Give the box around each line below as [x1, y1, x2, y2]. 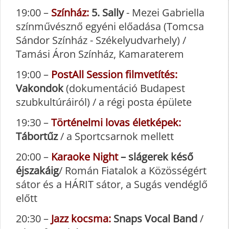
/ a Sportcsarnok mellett [58, 129, 174, 144]
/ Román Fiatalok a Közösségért [59, 164, 207, 178]
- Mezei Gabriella [124, 6, 204, 20]
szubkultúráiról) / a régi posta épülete [16, 95, 192, 109]
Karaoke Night [51, 150, 118, 164]
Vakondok [16, 81, 66, 96]
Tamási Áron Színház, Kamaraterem [16, 47, 184, 61]
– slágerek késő [118, 150, 193, 164]
